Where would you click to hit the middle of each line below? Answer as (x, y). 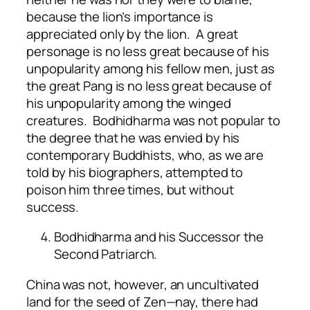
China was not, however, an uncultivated (143, 284)
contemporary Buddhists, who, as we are (145, 155)
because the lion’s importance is (120, 16)
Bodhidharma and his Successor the (159, 237)
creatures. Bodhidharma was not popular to (153, 120)
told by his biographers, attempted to (135, 172)
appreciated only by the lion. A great (133, 34)
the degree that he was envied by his (133, 137)
